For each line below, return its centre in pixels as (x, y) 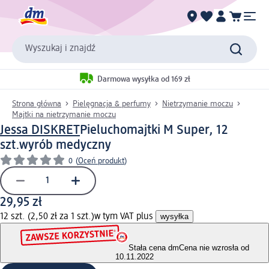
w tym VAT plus (125, 216)
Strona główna (37, 104)
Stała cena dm (153, 248)
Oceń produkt (101, 161)
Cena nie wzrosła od (214, 248)
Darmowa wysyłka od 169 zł (144, 80)
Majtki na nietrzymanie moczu (64, 114)
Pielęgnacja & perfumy (112, 104)
